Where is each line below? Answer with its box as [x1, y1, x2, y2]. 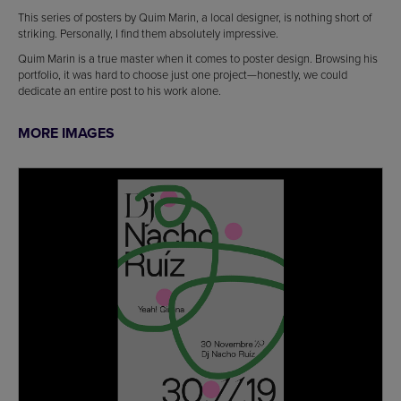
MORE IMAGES [18, 122, 115, 143]
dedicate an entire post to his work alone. [18, 81, 221, 98]
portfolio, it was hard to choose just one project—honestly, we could [18, 65, 347, 82]
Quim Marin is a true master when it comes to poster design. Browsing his [18, 49, 378, 66]
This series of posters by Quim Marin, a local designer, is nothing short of [18, 8, 371, 25]
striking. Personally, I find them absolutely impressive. [18, 24, 278, 41]
